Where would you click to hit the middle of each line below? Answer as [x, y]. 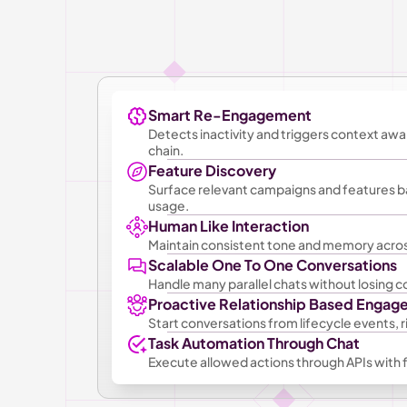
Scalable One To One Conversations [273, 264]
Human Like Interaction [228, 225]
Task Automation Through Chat [254, 342]
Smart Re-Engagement [230, 114]
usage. [169, 205]
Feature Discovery [212, 170]
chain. [166, 149]
